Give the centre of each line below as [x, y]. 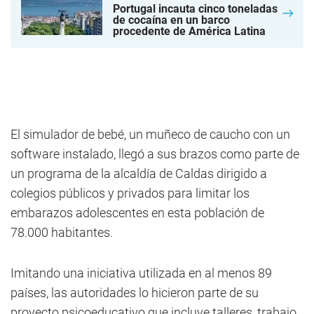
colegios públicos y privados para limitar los [130, 193]
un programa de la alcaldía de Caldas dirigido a [139, 173]
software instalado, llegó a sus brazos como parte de [155, 154]
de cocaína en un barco [171, 20]
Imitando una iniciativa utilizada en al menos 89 [141, 273]
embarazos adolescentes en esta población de [137, 213]
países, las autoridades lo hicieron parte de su [135, 293]
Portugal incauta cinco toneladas [195, 9]
